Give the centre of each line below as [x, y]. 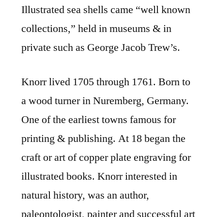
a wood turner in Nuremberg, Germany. [105, 101]
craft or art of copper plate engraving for [106, 158]
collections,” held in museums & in [96, 29]
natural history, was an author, [85, 195]
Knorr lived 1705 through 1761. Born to [106, 82]
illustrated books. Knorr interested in [99, 177]
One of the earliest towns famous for [99, 120]
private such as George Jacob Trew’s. [101, 48]
